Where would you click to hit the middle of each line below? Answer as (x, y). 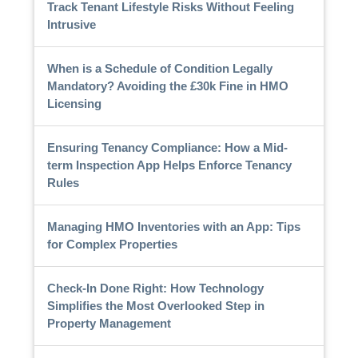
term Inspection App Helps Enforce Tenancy (169, 165)
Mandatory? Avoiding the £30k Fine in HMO (167, 86)
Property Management (109, 323)
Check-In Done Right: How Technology (155, 288)
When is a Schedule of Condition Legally (159, 68)
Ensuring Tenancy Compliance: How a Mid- (167, 147)
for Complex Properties (112, 244)
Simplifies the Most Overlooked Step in (155, 305)
